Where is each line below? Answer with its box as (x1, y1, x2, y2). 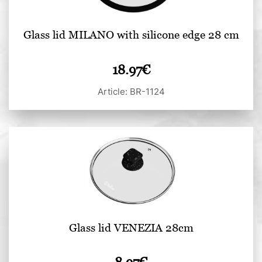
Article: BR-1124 (97, 86, 165, 98)
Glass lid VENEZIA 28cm (68, 220, 194, 234)
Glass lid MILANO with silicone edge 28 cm (23, 27, 239, 42)
